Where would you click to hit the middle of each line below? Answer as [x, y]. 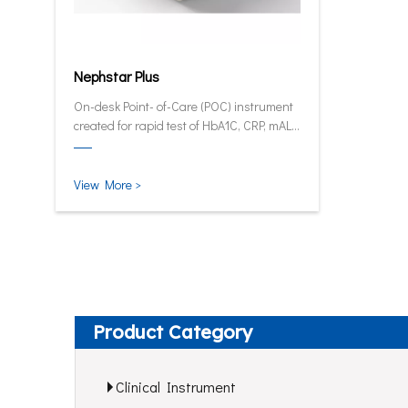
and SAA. [98, 144]
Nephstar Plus [117, 76]
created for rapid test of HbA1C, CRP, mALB [186, 125]
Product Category [173, 332]
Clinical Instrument [176, 387]
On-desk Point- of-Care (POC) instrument [184, 106]
